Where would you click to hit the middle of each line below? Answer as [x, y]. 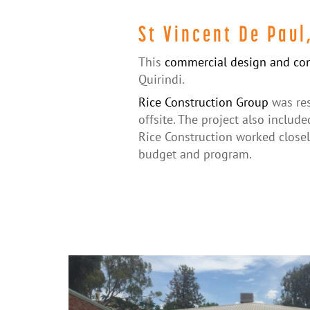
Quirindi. [161, 79]
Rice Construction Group [203, 102]
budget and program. [195, 154]
